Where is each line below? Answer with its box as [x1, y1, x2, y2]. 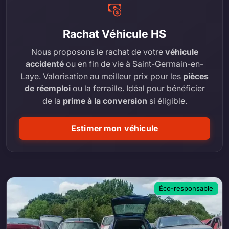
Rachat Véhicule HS [63, 27, 166, 41]
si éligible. [147, 96, 187, 106]
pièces [183, 71, 209, 82]
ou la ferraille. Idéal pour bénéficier [70, 83, 205, 94]
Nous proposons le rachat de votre [31, 47, 165, 57]
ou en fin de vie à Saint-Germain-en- [64, 59, 203, 70]
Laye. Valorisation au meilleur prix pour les [20, 71, 183, 82]
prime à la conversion [62, 96, 147, 106]
